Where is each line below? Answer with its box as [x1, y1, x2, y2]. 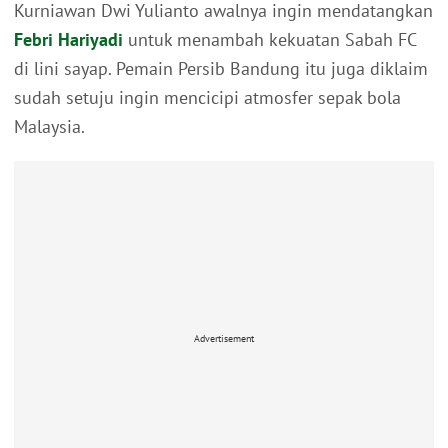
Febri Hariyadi [14, 28, 123, 52]
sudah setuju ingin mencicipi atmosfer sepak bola [14, 86, 401, 110]
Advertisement [194, 331, 254, 345]
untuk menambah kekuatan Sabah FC [123, 28, 416, 52]
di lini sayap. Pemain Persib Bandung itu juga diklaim [14, 57, 428, 81]
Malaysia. [14, 115, 85, 139]
